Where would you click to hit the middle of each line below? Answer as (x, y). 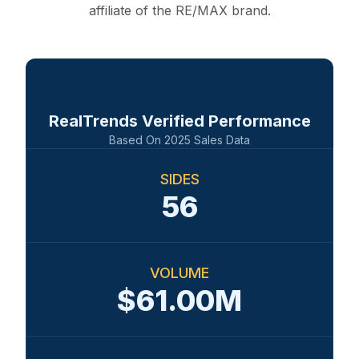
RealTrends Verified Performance (179, 121)
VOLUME (179, 273)
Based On (137, 140)
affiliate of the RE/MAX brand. (179, 10)
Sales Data (220, 140)
